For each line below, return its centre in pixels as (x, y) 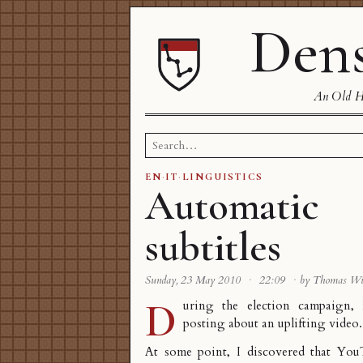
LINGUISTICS (223, 177)
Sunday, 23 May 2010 (194, 281)
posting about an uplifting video (271, 324)
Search (160, 140)
